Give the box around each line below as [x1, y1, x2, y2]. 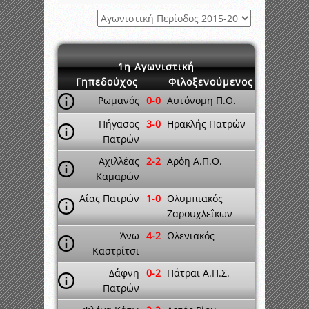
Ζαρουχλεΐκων [167, 207, 232, 220]
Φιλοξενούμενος [168, 75, 253, 88]
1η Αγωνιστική [118, 60, 195, 73]
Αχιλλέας [99, 154, 139, 168]
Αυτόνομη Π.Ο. [167, 94, 236, 107]
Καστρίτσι [92, 244, 139, 257]
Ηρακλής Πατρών [167, 117, 246, 130]
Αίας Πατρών [79, 192, 139, 205]
